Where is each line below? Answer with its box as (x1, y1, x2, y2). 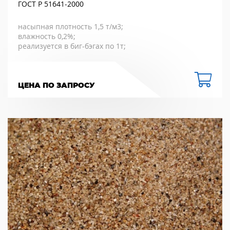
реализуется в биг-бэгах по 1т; (18, 41, 126, 51)
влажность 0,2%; (18, 31, 75, 42)
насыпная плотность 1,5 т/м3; (18, 22, 123, 32)
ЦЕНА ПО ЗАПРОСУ (18, 81, 95, 90)
